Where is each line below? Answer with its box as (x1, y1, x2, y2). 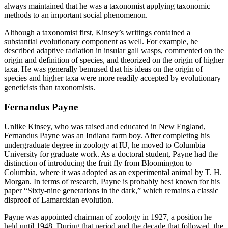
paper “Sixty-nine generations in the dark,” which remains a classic (4, 186, 218, 195)
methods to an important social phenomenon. (4, 10, 148, 19)
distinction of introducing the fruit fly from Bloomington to (4, 159, 192, 168)
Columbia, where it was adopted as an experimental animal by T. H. (4, 168, 222, 177)
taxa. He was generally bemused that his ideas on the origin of (4, 64, 203, 73)
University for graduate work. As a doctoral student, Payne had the (4, 150, 218, 159)
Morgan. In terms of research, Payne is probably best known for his (4, 177, 220, 186)
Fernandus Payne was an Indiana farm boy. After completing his (4, 131, 210, 140)
